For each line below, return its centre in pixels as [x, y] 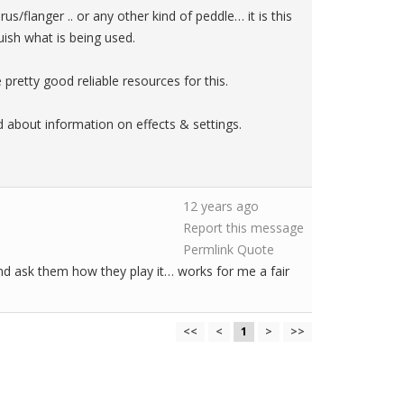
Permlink [208, 249]
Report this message [243, 228]
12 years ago [221, 206]
